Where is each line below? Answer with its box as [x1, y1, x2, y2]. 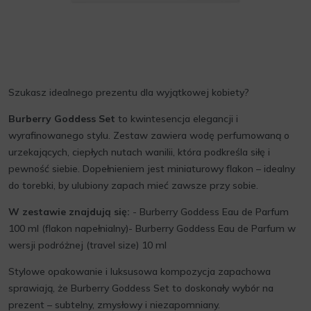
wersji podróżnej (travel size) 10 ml [8, 239, 167, 251]
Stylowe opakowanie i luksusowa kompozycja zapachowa [8, 265, 271, 278]
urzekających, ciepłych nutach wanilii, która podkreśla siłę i [8, 146, 270, 158]
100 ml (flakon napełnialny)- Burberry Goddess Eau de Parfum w [8, 222, 296, 235]
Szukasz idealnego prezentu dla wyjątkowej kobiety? [8, 86, 249, 99]
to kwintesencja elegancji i [115, 112, 238, 125]
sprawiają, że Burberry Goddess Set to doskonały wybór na [8, 282, 274, 294]
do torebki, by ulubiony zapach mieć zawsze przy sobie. [8, 179, 258, 192]
